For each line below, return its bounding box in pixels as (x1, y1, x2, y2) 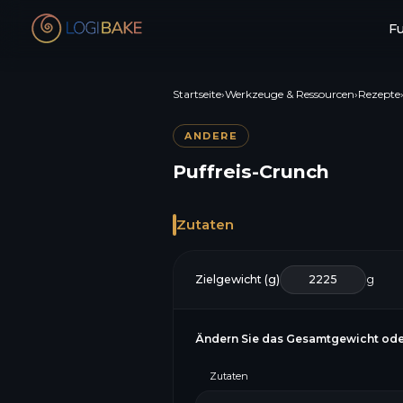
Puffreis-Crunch (173, 160, 329, 183)
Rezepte (358, 87, 400, 101)
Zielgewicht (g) (195, 273, 280, 286)
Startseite (173, 87, 221, 101)
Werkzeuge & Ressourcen (225, 87, 354, 101)
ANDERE (184, 130, 238, 142)
